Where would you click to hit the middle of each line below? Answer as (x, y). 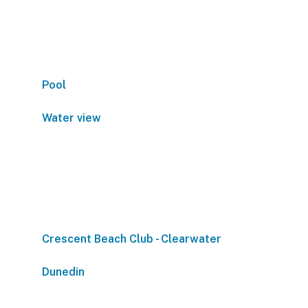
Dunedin (63, 272)
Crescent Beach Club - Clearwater (132, 239)
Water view (71, 118)
